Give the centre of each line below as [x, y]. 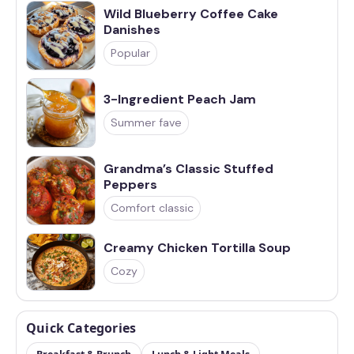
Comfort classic [152, 207]
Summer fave [146, 122]
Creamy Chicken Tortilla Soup [197, 248]
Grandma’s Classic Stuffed [188, 168]
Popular [130, 53]
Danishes [132, 29]
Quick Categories [81, 328]
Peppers [130, 184]
